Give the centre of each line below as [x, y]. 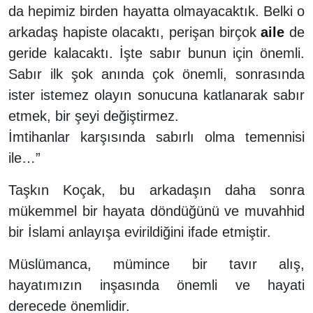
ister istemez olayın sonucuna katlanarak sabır [156, 95]
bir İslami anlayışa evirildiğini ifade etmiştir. [140, 232]
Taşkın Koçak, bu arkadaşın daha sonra [156, 190]
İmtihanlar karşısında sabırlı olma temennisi [156, 137]
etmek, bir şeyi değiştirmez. [94, 116]
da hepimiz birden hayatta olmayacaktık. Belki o [156, 11]
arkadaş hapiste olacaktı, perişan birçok [135, 32]
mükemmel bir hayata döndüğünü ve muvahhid [156, 211]
